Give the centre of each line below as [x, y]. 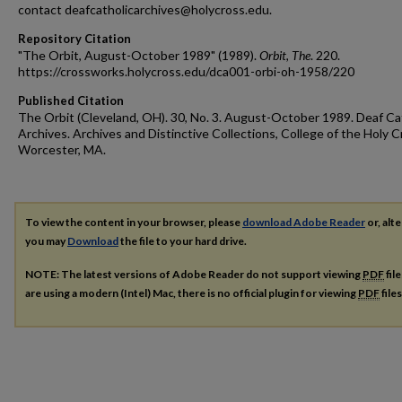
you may [46, 241]
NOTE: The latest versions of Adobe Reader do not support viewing [194, 274]
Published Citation [71, 100]
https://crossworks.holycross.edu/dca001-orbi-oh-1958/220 [186, 71]
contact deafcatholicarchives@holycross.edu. [145, 9]
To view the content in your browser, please [134, 222]
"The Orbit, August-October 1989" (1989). [139, 55]
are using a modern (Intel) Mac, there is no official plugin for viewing [192, 293]
